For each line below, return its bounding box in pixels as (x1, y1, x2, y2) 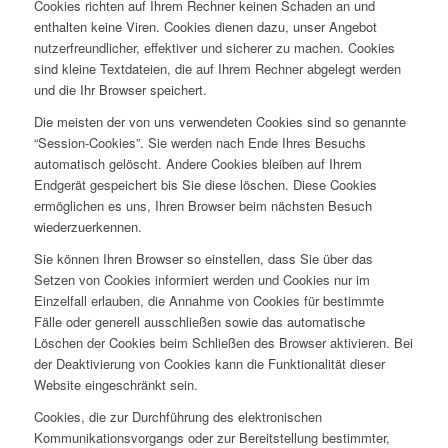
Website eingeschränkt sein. (33, 375, 198, 395)
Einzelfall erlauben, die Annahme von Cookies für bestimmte (33, 291, 384, 311)
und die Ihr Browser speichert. (33, 80, 207, 100)
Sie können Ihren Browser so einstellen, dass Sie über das (33, 249, 373, 269)
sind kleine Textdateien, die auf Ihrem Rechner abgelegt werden (33, 59, 401, 79)
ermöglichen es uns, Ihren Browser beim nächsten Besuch (33, 196, 372, 216)
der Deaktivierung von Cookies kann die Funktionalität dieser (33, 354, 385, 374)
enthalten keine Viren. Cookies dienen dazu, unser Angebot (33, 17, 377, 37)
